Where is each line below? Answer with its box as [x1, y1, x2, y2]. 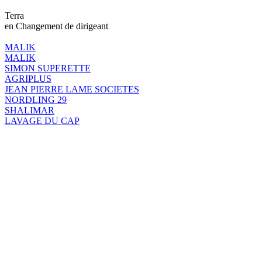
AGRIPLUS [5, 73, 51, 84]
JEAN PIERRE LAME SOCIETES [5, 84, 139, 94]
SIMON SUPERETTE [5, 63, 91, 73]
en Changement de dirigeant [5, 20, 108, 31]
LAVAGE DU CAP [5, 115, 80, 126]
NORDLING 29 [5, 94, 67, 105]
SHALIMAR [5, 105, 54, 115]
